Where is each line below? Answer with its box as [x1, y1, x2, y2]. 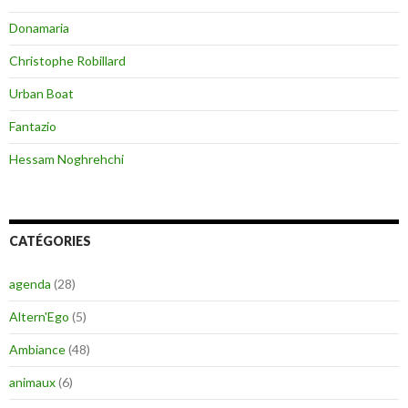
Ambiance [9, 342, 66, 358]
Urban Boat [9, 86, 74, 102]
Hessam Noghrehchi [9, 151, 124, 168]
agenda [9, 276, 51, 292]
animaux [9, 374, 56, 391]
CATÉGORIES [9, 233, 91, 250]
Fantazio [9, 118, 56, 135]
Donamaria [9, 20, 69, 36]
